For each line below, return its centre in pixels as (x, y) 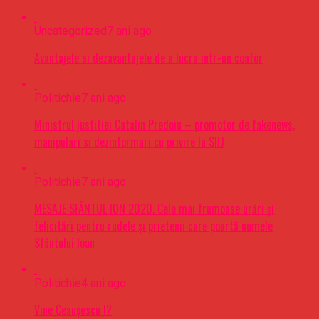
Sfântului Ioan (64, 243)
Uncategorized (70, 31)
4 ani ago (104, 283)
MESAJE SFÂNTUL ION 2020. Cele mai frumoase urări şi (154, 209)
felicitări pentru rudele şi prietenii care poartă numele (153, 226)
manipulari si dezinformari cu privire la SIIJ (129, 142)
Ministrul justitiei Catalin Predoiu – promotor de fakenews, (164, 125)
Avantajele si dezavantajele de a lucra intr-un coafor (148, 58)
